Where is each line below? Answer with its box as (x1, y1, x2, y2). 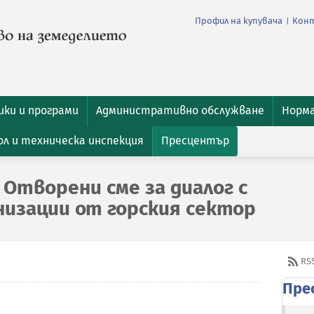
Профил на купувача (195, 15, 282, 27)
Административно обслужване (96, 104, 264, 117)
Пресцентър (161, 134, 229, 147)
